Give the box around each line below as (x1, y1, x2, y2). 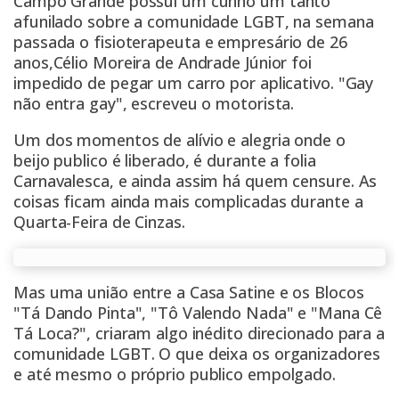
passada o (13, 31, 94, 53)
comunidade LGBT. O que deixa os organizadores (13, 343, 380, 365)
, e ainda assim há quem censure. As (109, 170, 378, 192)
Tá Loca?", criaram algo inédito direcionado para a (13, 322, 385, 345)
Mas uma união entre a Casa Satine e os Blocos (13, 281, 364, 304)
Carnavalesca (13, 170, 110, 192)
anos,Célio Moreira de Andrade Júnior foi (13, 52, 312, 74)
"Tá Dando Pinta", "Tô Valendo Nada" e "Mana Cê (13, 302, 383, 324)
